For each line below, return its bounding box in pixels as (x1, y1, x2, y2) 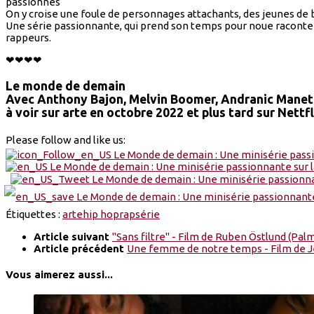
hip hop (83, 208, 119, 221)
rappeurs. (6, 32, 51, 44)
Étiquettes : (6, 208, 62, 221)
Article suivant (34, 231, 112, 243)
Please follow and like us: (6, 133, 125, 146)
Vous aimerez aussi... (6, 268, 113, 281)
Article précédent (34, 243, 127, 255)
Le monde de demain (6, 78, 125, 93)
